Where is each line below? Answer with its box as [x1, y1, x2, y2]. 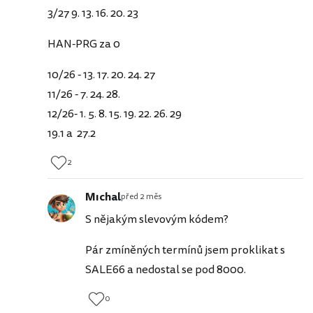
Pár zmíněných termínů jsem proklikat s [85, 242, 285, 259]
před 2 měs [121, 191, 161, 203]
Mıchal [85, 189, 121, 206]
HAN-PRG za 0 [48, 36, 120, 53]
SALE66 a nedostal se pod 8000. [85, 261, 246, 279]
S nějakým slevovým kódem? [85, 211, 228, 228]
